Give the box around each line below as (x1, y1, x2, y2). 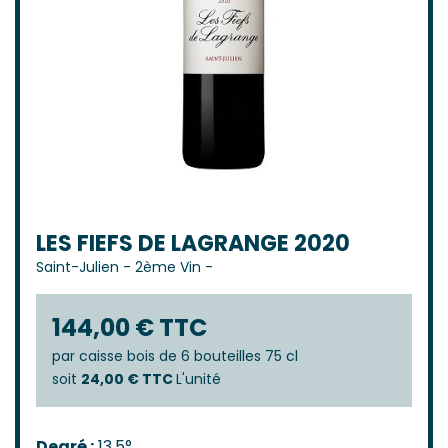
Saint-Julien (36, 257, 119, 278)
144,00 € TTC (52, 311, 207, 345)
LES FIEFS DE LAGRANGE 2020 (36, 228, 350, 260)
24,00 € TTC (81, 369, 176, 390)
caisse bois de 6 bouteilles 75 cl (79, 346, 298, 367)
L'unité (176, 369, 221, 390)
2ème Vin (135, 257, 201, 278)
